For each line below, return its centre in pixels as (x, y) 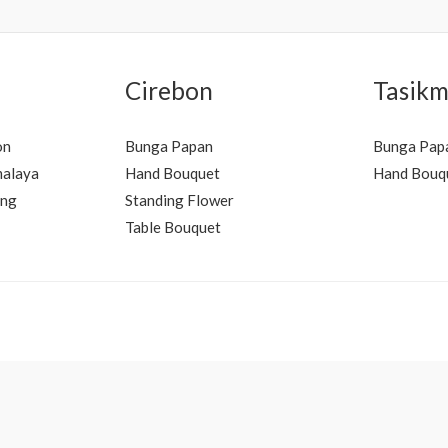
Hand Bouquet (172, 173)
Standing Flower (179, 200)
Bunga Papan (168, 146)
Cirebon (168, 90)
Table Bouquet (172, 227)
